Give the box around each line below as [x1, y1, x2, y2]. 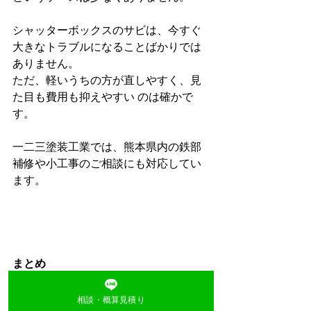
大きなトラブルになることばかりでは [12, 41, 201, 53]
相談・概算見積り [77, 294, 145, 305]
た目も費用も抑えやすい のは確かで [12, 91, 193, 103]
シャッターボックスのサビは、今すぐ [12, 24, 201, 36]
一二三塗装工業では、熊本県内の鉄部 [12, 141, 201, 153]
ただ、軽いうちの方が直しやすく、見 [12, 74, 201, 86]
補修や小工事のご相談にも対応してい [12, 158, 201, 169]
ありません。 [12, 58, 79, 69]
